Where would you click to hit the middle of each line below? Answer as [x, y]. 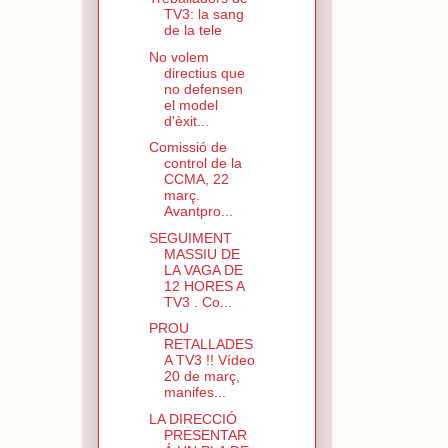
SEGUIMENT [190, 237]
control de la [202, 163]
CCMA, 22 [196, 179]
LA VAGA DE [203, 269]
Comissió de [187, 147]
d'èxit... [186, 120]
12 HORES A [203, 285]
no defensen [203, 88]
